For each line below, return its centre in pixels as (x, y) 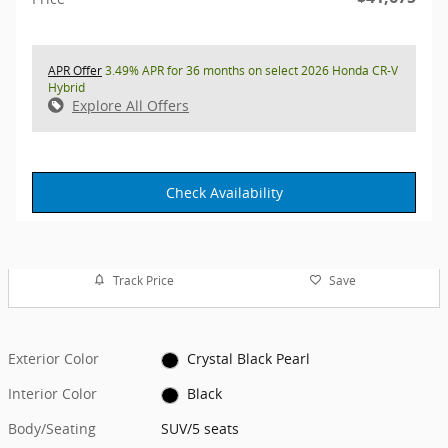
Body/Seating (52, 429)
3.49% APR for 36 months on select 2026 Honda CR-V (250, 70)
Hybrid (66, 87)
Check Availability (224, 192)
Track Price (143, 280)
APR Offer (75, 70)
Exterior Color (53, 359)
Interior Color (52, 394)
